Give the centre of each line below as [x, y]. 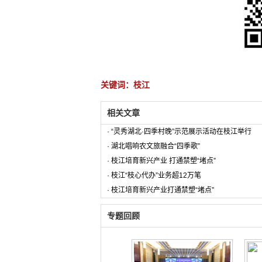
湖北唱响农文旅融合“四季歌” [156, 146]
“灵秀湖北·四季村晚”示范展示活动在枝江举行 [181, 132]
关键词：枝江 [125, 85]
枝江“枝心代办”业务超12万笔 [156, 175]
